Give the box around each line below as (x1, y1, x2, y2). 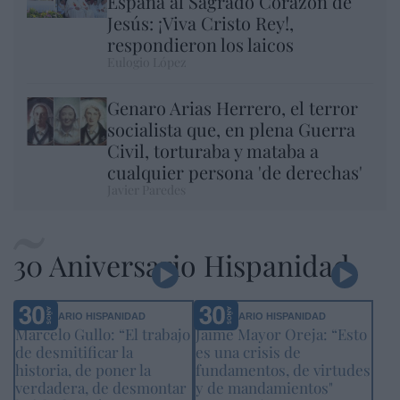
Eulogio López (107, 54, 187, 71)
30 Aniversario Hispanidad (13, 246, 350, 285)
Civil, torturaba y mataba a (107, 138, 319, 163)
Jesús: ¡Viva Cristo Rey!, (107, 11, 294, 36)
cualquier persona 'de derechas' (107, 160, 362, 185)
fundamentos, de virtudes (195, 360, 371, 380)
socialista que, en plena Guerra (107, 117, 355, 142)
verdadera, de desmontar (15, 378, 187, 398)
